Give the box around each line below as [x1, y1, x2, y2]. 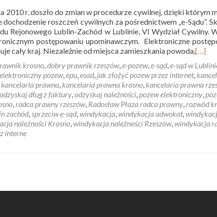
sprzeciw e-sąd [31, 109, 77, 118]
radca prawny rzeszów [15, 99, 85, 108]
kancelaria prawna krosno [62, 80, 143, 89]
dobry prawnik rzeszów [47, 61, 119, 70]
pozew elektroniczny [139, 90, 202, 99]
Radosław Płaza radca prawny [88, 99, 183, 108]
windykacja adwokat [118, 109, 183, 118]
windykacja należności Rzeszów [73, 119, 171, 128]
